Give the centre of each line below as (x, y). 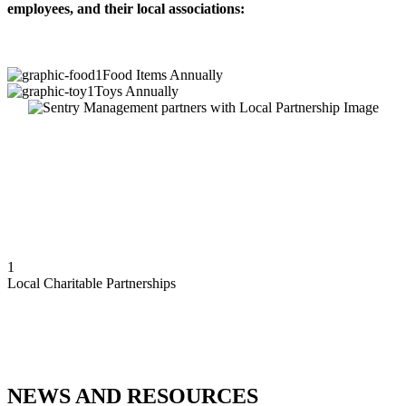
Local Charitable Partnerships (92, 284)
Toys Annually (136, 92)
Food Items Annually (163, 75)
